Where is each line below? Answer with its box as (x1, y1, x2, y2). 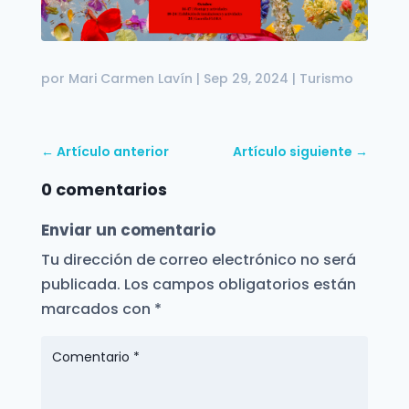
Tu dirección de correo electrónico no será (40, 249, 356, 271)
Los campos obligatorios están (123, 274, 356, 296)
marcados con (40, 299, 154, 320)
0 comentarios (40, 178, 167, 202)
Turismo (299, 69, 353, 89)
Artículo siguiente (233, 142, 353, 162)
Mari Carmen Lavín (68, 69, 193, 89)
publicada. (40, 274, 121, 296)
